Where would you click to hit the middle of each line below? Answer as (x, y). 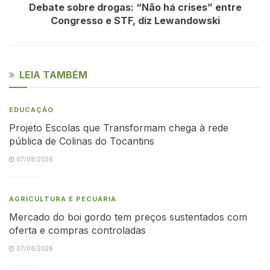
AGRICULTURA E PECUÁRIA (63, 199)
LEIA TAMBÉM (53, 74)
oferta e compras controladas (77, 230)
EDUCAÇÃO (31, 109)
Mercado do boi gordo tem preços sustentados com (128, 217)
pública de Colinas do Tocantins (82, 141)
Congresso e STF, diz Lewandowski (135, 20)
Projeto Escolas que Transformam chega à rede (119, 127)
